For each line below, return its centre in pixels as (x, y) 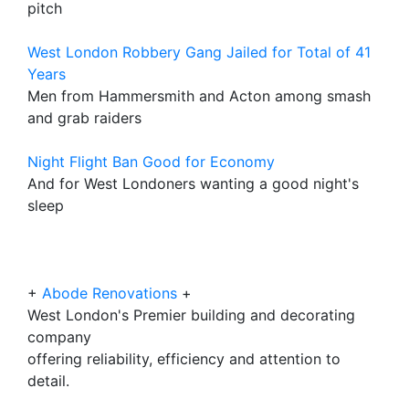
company (59, 337)
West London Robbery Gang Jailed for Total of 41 (199, 52)
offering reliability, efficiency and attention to (184, 359)
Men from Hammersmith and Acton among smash (199, 96)
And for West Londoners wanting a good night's (193, 184)
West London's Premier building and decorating (191, 315)
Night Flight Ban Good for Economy (151, 162)
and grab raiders (84, 118)
